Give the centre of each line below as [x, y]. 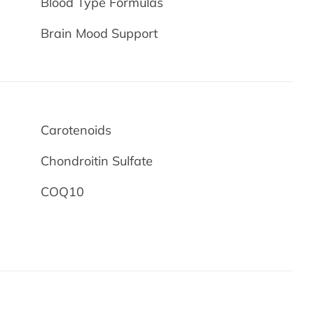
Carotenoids [76, 130]
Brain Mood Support [100, 33]
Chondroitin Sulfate [97, 161]
